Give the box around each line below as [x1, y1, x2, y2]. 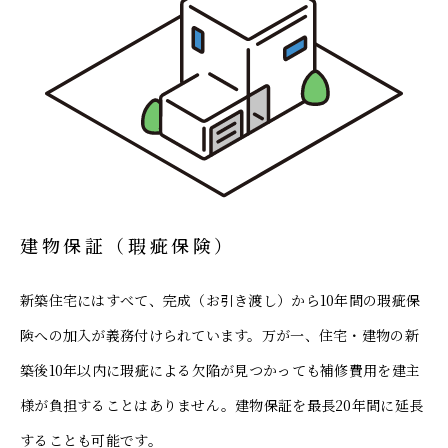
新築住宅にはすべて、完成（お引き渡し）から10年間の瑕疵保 [20, 290, 421, 311]
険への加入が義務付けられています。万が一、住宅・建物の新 [20, 325, 419, 346]
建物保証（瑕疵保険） [20, 232, 237, 259]
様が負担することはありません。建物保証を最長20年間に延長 [20, 395, 424, 416]
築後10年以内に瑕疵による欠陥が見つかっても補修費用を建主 [20, 360, 421, 381]
